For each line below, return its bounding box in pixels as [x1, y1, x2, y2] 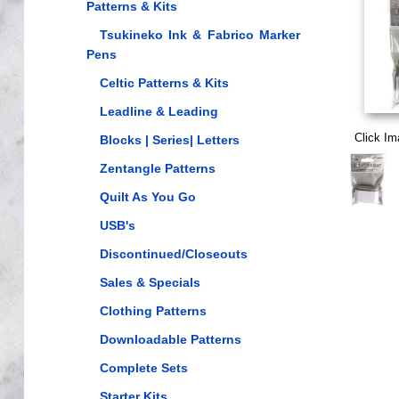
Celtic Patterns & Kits [99, 76, 229, 90]
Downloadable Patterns [99, 332, 241, 346]
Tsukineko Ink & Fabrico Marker [99, 28, 300, 42]
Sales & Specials [99, 275, 200, 289]
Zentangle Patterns [99, 161, 216, 175]
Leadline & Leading [99, 104, 218, 118]
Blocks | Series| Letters [99, 133, 240, 147]
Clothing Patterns [99, 304, 207, 318]
